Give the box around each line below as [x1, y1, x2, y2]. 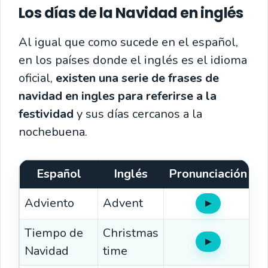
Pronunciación [169, 165, 247, 182]
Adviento [25, 194, 74, 211]
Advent [103, 194, 143, 211]
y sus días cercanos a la [77, 105, 202, 122]
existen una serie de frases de [56, 69, 219, 86]
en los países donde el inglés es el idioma [19, 51, 247, 68]
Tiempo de [25, 224, 83, 241]
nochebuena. [19, 123, 87, 140]
